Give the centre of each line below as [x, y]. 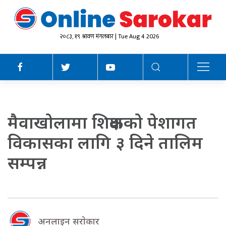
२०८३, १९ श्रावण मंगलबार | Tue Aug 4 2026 [109, 36]
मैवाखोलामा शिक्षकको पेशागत [102, 122]
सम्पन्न [27, 162]
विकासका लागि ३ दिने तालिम [105, 142]
